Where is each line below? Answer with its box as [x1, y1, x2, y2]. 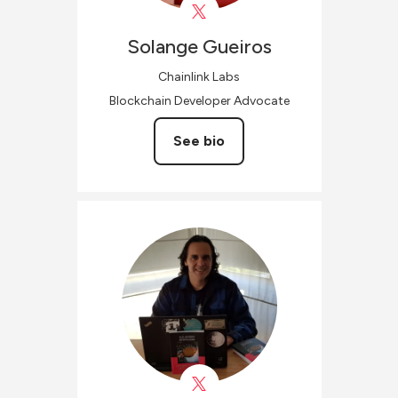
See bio [173, 131, 225, 149]
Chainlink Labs [158, 68, 240, 84]
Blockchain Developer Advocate [108, 92, 290, 108]
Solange [126, 34, 198, 59]
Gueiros [202, 34, 272, 59]
